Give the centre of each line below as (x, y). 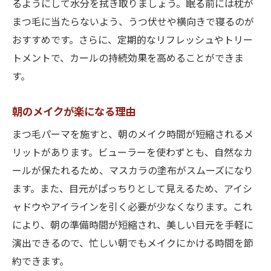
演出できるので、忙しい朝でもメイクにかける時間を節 (133, 244)
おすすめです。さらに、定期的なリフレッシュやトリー (132, 41)
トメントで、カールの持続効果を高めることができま (128, 59)
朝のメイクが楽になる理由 (74, 112)
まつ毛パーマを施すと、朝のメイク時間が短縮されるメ (133, 135)
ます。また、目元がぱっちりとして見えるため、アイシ (132, 190)
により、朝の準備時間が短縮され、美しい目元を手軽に (133, 226)
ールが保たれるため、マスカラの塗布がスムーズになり (133, 171)
